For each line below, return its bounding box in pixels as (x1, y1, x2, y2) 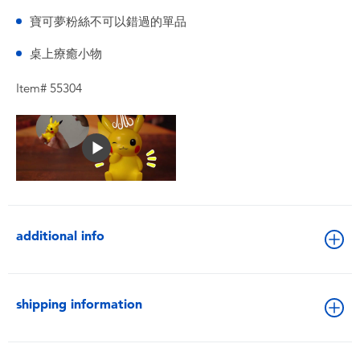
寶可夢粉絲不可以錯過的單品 (30, 14, 186, 29)
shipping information (16, 297, 142, 312)
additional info (16, 228, 104, 243)
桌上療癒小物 (30, 47, 102, 61)
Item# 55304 (16, 81, 82, 96)
